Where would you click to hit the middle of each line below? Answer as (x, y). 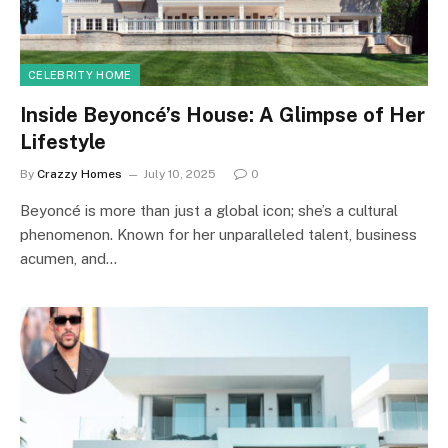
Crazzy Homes (79, 174)
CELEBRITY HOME (80, 75)
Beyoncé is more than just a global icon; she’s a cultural (209, 210)
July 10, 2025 (179, 174)
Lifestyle (63, 142)
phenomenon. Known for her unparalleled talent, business (218, 234)
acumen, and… (68, 258)
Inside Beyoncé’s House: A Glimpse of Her (222, 115)
